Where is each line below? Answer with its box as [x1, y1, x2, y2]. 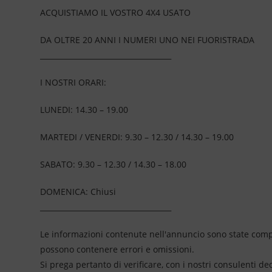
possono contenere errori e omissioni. [40, 243, 195, 256]
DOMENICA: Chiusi [40, 186, 117, 198]
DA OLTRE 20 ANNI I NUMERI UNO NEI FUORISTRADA [40, 34, 255, 46]
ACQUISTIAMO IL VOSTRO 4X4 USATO [40, 7, 191, 19]
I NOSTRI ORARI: [40, 76, 107, 89]
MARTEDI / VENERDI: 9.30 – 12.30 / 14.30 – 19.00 [40, 131, 234, 143]
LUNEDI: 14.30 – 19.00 [40, 104, 129, 116]
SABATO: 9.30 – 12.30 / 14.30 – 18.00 [40, 158, 187, 171]
